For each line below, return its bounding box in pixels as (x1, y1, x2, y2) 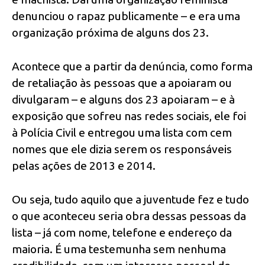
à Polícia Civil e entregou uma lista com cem (12, 125, 232, 139)
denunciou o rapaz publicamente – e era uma (12, 9, 240, 23)
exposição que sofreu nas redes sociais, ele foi (12, 109, 246, 122)
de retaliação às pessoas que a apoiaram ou (12, 76, 232, 89)
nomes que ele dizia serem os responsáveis (12, 142, 232, 156)
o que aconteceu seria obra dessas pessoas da (12, 209, 246, 222)
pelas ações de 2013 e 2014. (12, 159, 156, 172)
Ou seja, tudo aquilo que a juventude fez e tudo (12, 192, 249, 206)
